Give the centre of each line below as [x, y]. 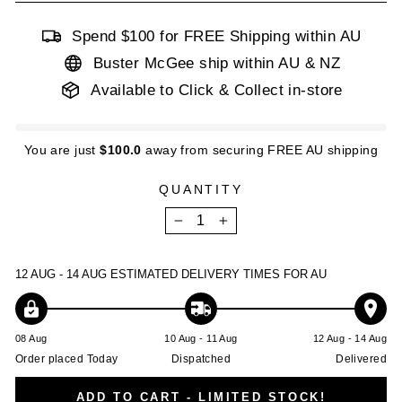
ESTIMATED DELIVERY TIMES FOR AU [218, 274]
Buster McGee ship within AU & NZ [217, 63]
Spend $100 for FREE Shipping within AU [217, 36]
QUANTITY [201, 189]
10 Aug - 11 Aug [201, 338]
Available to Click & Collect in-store [217, 90]
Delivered [361, 358]
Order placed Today [67, 358]
